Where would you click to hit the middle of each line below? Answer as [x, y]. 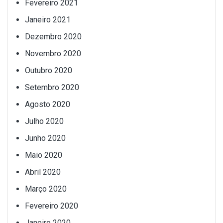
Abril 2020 [43, 172]
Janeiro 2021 [48, 20]
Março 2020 [46, 189]
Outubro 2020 [49, 71]
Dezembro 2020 [53, 37]
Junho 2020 [45, 138]
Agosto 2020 [48, 105]
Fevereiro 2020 [52, 206]
